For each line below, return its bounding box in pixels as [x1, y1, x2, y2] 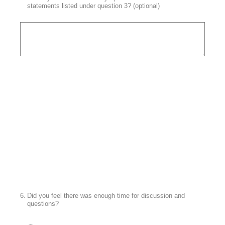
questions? [27, 199, 59, 207]
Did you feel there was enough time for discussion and [27, 191, 185, 199]
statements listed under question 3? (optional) [27, 2, 160, 10]
